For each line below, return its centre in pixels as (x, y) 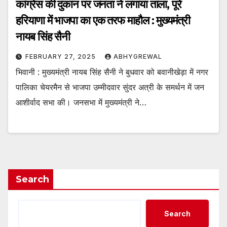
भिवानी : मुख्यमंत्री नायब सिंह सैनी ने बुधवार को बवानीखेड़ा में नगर (112, 72)
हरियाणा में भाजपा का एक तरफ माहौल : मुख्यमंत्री (103, 20)
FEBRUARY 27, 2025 (62, 56)
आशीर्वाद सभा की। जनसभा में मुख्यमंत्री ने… (81, 102)
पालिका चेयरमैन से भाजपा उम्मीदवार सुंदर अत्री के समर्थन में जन (110, 87)
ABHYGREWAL (138, 56)
